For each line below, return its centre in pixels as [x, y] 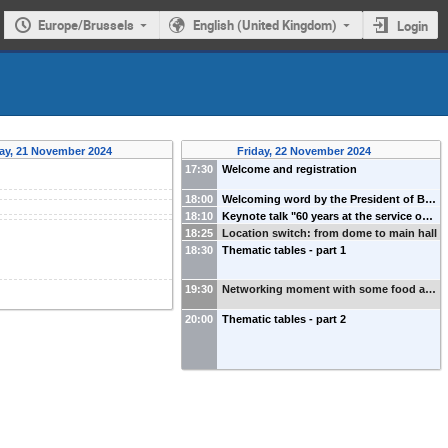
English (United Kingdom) [264, 25]
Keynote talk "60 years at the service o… [327, 215]
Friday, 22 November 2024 [305, 150]
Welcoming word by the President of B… [328, 198]
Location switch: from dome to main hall [329, 232]
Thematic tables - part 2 [283, 318]
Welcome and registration [289, 168]
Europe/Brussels [86, 25]
